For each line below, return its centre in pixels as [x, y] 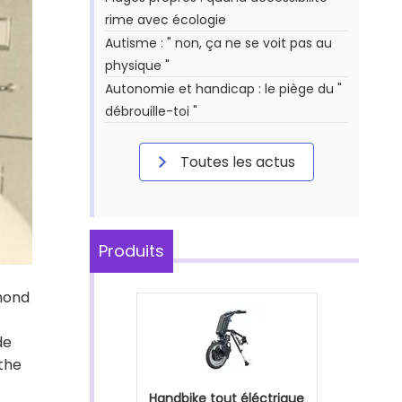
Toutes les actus [236, 162]
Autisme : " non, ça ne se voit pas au [218, 43]
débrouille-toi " [151, 111]
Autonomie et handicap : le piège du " [223, 89]
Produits [131, 251]
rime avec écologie [166, 20]
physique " [137, 66]
